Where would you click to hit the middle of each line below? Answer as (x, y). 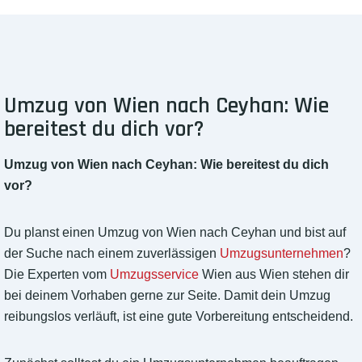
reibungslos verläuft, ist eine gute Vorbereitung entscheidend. (179, 317)
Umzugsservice (154, 275)
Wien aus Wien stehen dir (274, 275)
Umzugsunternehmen (282, 254)
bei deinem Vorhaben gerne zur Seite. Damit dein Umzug (167, 296)
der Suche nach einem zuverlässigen (112, 254)
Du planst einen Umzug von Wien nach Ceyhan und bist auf (175, 233)
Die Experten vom (57, 275)
